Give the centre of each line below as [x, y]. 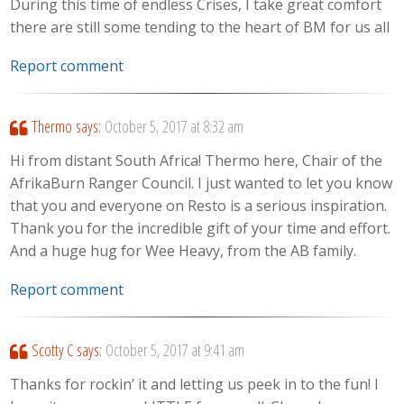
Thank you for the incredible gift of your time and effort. [201, 228]
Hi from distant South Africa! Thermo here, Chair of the [197, 160]
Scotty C [52, 349]
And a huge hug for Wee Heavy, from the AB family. [184, 250]
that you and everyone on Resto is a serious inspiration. [199, 205]
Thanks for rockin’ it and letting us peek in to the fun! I [195, 384]
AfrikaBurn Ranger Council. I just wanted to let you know [202, 183]
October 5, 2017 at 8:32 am [174, 126]
